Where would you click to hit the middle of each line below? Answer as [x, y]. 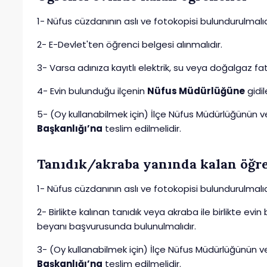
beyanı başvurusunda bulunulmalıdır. [117, 226]
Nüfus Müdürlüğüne [196, 91]
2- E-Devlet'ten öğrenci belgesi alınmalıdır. [130, 44]
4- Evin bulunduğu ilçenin [92, 91]
